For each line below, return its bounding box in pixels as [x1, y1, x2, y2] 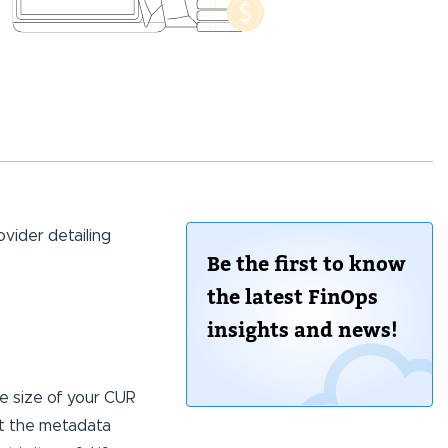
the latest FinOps [206, 285, 378, 310]
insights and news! [206, 318, 398, 343]
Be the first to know [206, 252, 406, 277]
